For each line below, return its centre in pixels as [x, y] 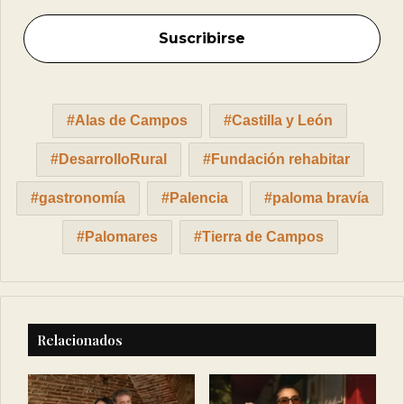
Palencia [199, 197]
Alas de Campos [131, 120]
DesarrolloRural [112, 159]
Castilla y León [282, 120]
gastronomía [82, 197]
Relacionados [80, 340]
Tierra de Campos [262, 236]
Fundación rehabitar [280, 159]
